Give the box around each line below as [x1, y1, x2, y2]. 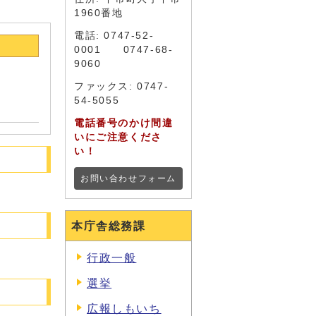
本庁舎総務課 [71, 220, 146, 232]
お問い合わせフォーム [80, 174, 176, 183]
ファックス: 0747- [74, 81, 169, 92]
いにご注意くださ [74, 132, 162, 142]
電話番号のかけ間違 [74, 118, 174, 128]
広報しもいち [87, 303, 162, 315]
